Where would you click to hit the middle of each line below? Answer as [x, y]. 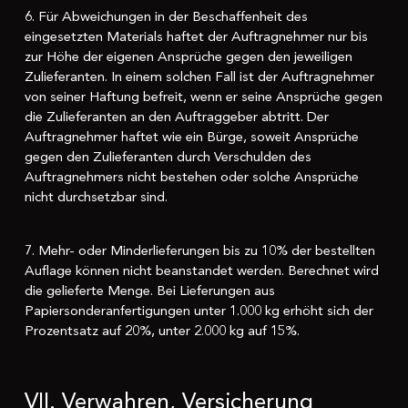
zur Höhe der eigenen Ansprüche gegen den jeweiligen [188, 57]
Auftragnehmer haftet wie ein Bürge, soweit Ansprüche [191, 137]
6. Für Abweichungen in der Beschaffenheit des [166, 17]
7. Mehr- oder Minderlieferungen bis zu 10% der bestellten [199, 250]
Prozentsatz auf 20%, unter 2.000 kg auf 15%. [162, 330]
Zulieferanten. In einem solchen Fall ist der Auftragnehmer [199, 77]
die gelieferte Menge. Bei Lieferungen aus [149, 290]
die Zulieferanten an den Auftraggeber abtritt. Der [176, 117]
